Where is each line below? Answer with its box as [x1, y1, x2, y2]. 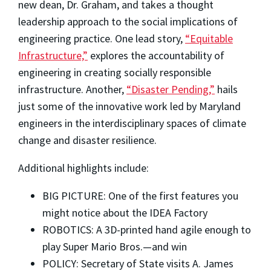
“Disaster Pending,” [126, 82, 215, 97]
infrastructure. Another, [18, 82, 126, 97]
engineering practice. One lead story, [18, 31, 185, 46]
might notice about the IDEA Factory [42, 206, 207, 220]
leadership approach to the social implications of [18, 15, 238, 29]
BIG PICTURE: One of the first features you [42, 189, 238, 203]
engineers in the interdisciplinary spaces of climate [18, 116, 246, 131]
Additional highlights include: [18, 161, 149, 175]
